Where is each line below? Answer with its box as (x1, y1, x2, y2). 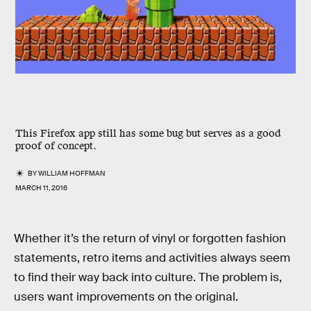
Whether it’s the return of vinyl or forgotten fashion (14, 231, 286, 246)
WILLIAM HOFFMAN (38, 169, 106, 178)
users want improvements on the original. (14, 289, 238, 304)
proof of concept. (15, 140, 96, 153)
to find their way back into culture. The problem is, (14, 270, 282, 285)
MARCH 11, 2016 (15, 183, 67, 192)
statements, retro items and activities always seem (14, 251, 290, 265)
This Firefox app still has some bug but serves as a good (15, 127, 280, 140)
